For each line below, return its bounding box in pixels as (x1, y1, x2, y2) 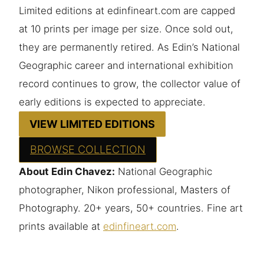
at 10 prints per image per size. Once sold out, (19, 23, 233, 35)
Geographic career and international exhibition (19, 60, 233, 72)
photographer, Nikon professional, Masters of (19, 184, 230, 196)
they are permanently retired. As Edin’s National (19, 41, 240, 54)
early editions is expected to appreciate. (19, 96, 206, 108)
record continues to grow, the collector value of (19, 78, 240, 90)
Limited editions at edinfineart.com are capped (19, 5, 235, 17)
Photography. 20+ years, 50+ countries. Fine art (19, 202, 243, 214)
